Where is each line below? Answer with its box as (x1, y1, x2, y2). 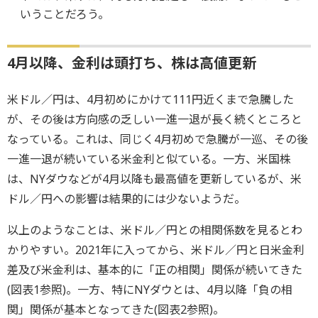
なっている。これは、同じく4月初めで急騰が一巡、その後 (7, 131, 308, 147)
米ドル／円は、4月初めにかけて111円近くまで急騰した (7, 91, 294, 107)
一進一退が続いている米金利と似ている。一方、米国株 (7, 150, 291, 167)
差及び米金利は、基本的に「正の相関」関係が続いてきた (7, 261, 302, 278)
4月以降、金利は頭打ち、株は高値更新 (7, 53, 256, 72)
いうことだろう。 (19, 6, 109, 22)
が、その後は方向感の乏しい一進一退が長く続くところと (7, 111, 302, 127)
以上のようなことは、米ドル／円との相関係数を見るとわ (7, 221, 302, 238)
